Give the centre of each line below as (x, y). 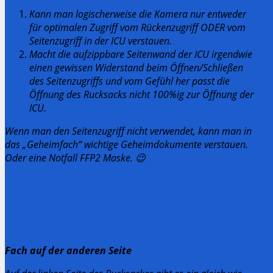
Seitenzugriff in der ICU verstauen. (101, 41)
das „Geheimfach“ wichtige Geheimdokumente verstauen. (126, 144)
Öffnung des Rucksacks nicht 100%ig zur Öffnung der (141, 94)
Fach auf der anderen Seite (68, 250)
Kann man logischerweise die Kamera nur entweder (138, 14)
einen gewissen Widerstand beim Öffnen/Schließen (136, 67)
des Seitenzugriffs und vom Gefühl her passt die (129, 81)
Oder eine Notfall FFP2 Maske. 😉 (75, 158)
